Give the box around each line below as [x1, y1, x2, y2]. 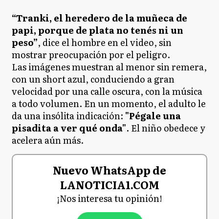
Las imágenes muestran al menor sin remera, [12, 60, 207, 73]
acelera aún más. [12, 133, 84, 147]
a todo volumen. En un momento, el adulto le [12, 96, 206, 110]
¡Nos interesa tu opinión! [57, 191, 162, 205]
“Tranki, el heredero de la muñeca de [12, 11, 187, 24]
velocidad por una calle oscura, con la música [12, 84, 202, 98]
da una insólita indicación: [12, 109, 125, 122]
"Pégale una [125, 109, 181, 122]
